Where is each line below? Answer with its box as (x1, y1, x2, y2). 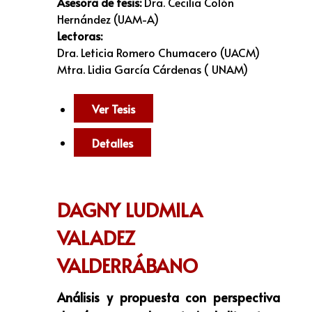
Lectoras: (57, 28, 102, 44)
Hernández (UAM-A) (57, 11, 159, 27)
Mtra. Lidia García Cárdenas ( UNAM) (57, 61, 248, 77)
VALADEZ (57, 224, 135, 251)
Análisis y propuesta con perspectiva (57, 288, 280, 306)
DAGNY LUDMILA (57, 196, 203, 224)
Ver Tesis (92, 100, 135, 116)
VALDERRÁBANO (57, 252, 198, 279)
